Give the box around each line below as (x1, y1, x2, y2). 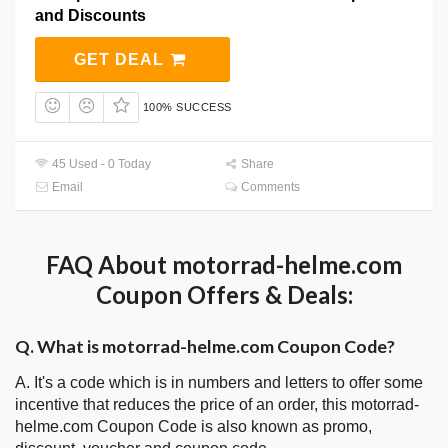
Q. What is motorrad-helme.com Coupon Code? (15, 335, 395, 358)
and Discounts (35, 6, 146, 24)
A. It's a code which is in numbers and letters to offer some (15, 374, 423, 392)
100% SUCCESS (142, 100, 232, 113)
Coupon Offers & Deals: (95, 280, 353, 310)
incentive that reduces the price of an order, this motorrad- (15, 396, 419, 414)
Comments (238, 180, 301, 195)
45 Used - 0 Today (49, 157, 152, 172)
